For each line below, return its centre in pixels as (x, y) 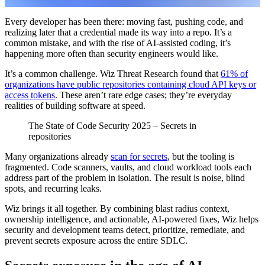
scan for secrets (139, 156)
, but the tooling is (201, 156)
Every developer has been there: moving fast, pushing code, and (124, 21)
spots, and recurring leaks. (53, 188)
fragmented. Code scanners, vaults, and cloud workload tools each (128, 167)
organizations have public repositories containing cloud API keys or (130, 84)
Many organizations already (58, 156)
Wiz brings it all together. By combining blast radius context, (117, 208)
